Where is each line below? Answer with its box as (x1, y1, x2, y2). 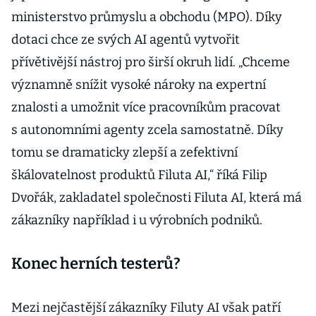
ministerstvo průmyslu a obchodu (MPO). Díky (11, 9, 282, 25)
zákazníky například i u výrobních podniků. (11, 212, 265, 228)
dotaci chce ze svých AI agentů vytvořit (11, 32, 240, 47)
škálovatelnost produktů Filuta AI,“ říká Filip (11, 167, 267, 183)
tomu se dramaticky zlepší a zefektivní (11, 145, 238, 160)
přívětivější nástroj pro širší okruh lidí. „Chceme (11, 54, 290, 70)
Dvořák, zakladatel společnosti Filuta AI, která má (11, 190, 302, 205)
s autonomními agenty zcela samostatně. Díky (11, 122, 284, 138)
